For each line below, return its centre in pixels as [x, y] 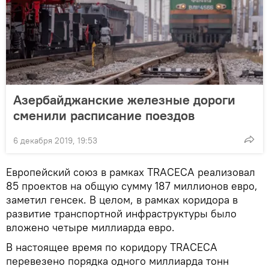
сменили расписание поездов [104, 115]
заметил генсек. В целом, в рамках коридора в [122, 199]
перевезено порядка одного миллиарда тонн [117, 261]
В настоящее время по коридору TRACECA [112, 247]
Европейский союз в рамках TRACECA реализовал [131, 172]
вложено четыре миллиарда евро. [90, 227]
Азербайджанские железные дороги [124, 99]
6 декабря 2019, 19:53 [55, 140]
